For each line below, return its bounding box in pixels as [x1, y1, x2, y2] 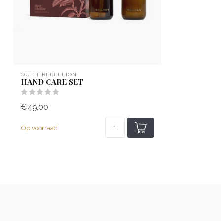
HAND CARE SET [21, 76, 83, 87]
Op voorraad [21, 124, 58, 132]
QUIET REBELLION [21, 71, 77, 78]
